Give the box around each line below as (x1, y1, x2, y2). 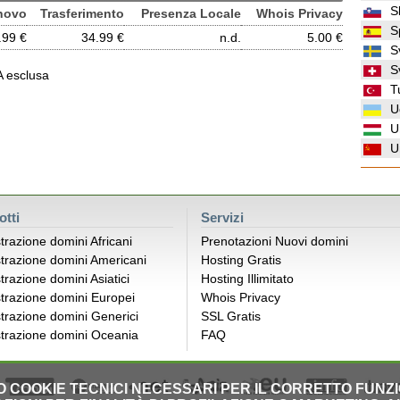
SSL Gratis (201, 309, 261, 323)
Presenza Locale (141, 6, 241, 21)
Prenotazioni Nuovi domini (201, 234, 348, 248)
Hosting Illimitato (201, 271, 294, 286)
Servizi (201, 210, 244, 225)
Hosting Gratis (201, 253, 281, 267)
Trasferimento (40, 6, 124, 21)
